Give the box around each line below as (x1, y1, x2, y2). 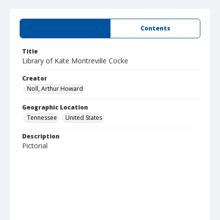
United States (65, 113, 102, 122)
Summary (50, 24, 80, 32)
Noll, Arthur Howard (27, 84, 83, 93)
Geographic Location (22, 103, 88, 111)
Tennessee (27, 113, 57, 122)
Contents (140, 24, 170, 32)
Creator (22, 74, 47, 82)
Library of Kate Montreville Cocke (22, 56, 128, 65)
